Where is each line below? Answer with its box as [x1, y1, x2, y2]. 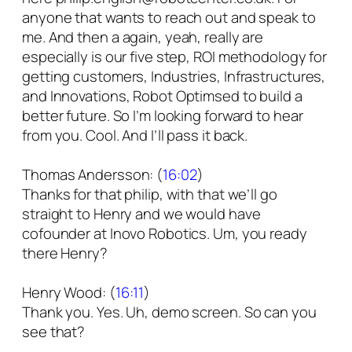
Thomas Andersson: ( [22, 164, 163, 185]
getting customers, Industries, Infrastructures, [22, 66, 326, 87]
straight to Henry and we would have [22, 203, 261, 225]
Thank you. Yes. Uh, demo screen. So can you [22, 302, 317, 323]
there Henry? [22, 243, 107, 264]
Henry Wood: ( [22, 282, 115, 303]
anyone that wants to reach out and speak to [22, 7, 316, 28]
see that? [22, 321, 85, 343]
